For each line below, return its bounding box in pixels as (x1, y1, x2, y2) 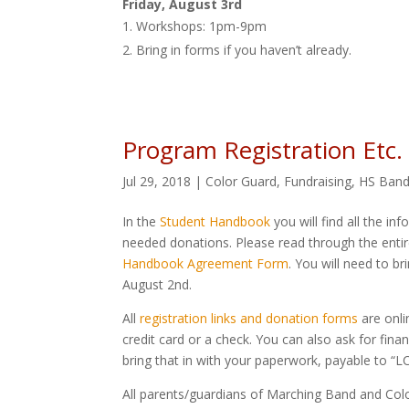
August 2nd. (122, 275, 193, 293)
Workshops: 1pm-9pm (136, 16, 267, 35)
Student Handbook (160, 212, 271, 230)
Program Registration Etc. (122, 132, 404, 166)
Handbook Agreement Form (122, 254, 289, 272)
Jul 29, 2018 (122, 172, 192, 190)
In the (122, 212, 161, 230)
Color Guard (205, 172, 278, 190)
